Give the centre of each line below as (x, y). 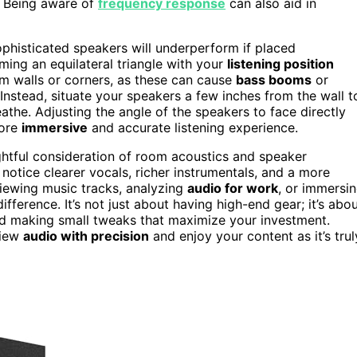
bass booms (274, 79)
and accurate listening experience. (193, 127)
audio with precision (86, 235)
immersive (55, 127)
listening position (280, 63)
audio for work (233, 188)
